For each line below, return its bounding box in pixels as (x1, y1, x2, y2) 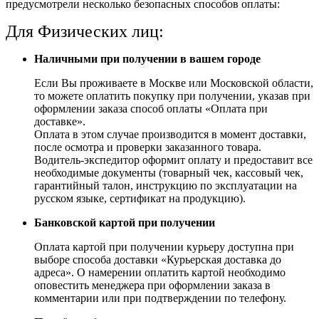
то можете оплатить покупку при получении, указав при (34, 89, 310, 102)
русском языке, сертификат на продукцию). (34, 192, 246, 204)
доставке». (34, 115, 85, 127)
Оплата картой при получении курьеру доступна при (34, 240, 294, 253)
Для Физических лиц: (6, 21, 164, 41)
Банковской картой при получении (34, 216, 215, 229)
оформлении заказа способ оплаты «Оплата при (34, 102, 268, 115)
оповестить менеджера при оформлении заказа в (34, 278, 271, 291)
